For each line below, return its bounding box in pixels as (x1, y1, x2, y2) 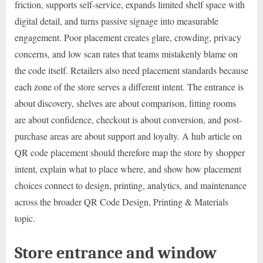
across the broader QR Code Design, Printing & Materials (15, 195, 228, 208)
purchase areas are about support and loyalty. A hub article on (15, 130, 242, 143)
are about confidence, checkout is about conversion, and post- (15, 113, 242, 126)
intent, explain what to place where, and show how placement (15, 163, 241, 176)
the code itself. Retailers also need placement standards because (15, 64, 248, 77)
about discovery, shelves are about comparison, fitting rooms (15, 97, 236, 110)
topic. (15, 212, 35, 225)
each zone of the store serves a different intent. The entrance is (15, 80, 244, 93)
